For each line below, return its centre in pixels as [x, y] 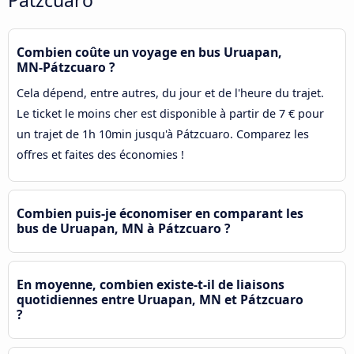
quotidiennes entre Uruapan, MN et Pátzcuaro [160, 299]
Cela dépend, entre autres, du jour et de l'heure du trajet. [170, 92]
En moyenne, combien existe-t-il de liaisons [151, 284]
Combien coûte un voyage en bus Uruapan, [149, 52]
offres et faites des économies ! [100, 154]
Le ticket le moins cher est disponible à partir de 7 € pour [170, 113]
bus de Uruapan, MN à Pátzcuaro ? [124, 228]
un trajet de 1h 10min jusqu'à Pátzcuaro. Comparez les [163, 134]
